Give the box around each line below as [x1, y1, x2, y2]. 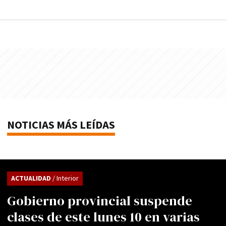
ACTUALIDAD [11, 174, 52, 183]
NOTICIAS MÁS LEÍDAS [7, 118, 115, 133]
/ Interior [52, 174, 79, 183]
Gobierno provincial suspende [7, 191, 192, 210]
